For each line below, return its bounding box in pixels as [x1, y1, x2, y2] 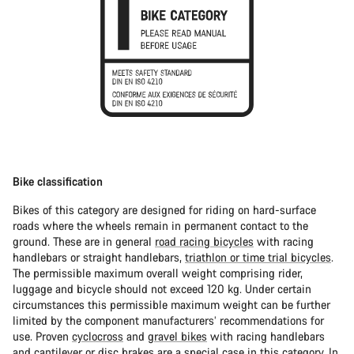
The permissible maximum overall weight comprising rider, [13, 265, 303, 281]
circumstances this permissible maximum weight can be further [13, 297, 330, 313]
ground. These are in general [13, 234, 155, 250]
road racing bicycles [155, 234, 254, 250]
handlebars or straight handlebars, [13, 250, 185, 265]
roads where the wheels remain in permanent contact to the [13, 218, 308, 234]
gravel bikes [148, 329, 207, 345]
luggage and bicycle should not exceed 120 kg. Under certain [13, 281, 311, 297]
